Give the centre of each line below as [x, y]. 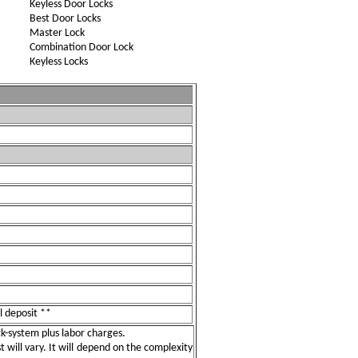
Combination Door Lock [81, 48]
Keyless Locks [58, 62]
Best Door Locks [65, 19]
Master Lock [57, 33]
